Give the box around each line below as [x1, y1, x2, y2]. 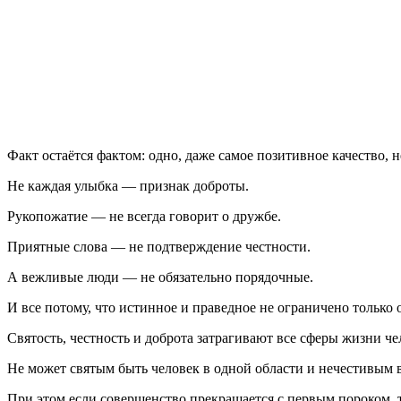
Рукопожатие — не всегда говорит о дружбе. [7, 209, 281, 225]
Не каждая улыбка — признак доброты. [7, 178, 249, 194]
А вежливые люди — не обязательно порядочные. [7, 269, 313, 286]
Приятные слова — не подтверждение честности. [7, 239, 311, 255]
